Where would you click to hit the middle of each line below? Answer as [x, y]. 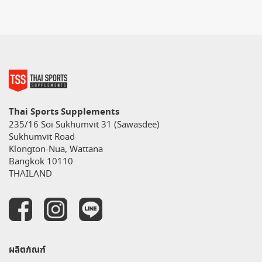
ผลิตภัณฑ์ [27, 250]
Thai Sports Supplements [64, 112]
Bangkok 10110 [41, 161]
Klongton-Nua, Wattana [56, 149]
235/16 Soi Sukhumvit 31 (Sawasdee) [84, 125]
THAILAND [30, 174]
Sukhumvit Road [42, 137]
